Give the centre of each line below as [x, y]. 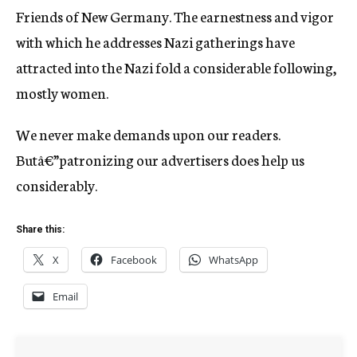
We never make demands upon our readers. [148, 134]
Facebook [134, 260]
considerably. [57, 185]
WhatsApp [233, 260]
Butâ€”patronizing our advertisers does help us [160, 159]
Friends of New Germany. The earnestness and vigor [175, 16]
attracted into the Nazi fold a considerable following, [176, 67]
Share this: [40, 229]
